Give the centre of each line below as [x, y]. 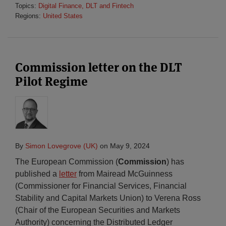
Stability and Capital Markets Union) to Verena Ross [108, 198]
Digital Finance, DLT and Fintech [86, 6]
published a [37, 174]
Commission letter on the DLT [99, 67]
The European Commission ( [67, 162]
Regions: [29, 16]
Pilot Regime [51, 81]
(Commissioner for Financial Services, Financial [101, 186]
